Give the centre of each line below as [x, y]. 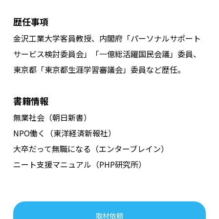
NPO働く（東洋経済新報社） [64, 133]
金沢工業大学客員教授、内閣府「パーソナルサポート [107, 38]
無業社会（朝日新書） [52, 118]
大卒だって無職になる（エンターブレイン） [91, 149]
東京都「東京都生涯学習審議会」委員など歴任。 [99, 70]
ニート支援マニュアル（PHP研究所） [79, 164]
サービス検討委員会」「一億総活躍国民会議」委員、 [107, 54]
